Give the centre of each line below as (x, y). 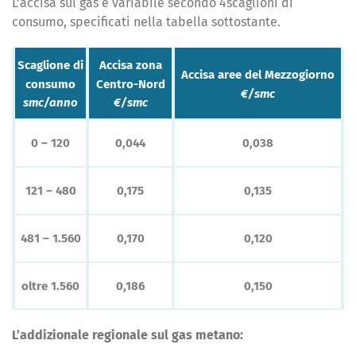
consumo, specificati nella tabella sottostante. (146, 22)
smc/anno (50, 102)
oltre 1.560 (50, 286)
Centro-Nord (130, 84)
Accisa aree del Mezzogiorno (258, 74)
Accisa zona (130, 65)
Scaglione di (50, 65)
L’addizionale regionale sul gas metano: (128, 335)
